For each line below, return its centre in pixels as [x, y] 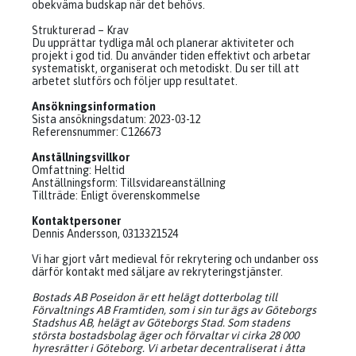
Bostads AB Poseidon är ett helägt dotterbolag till [155, 297]
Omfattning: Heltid [78, 170]
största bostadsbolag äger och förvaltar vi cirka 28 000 [165, 335]
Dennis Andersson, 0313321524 [105, 234]
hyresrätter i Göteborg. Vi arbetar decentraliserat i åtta [168, 348]
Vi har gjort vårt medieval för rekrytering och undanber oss [175, 259]
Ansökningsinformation [94, 106]
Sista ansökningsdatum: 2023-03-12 [116, 119]
